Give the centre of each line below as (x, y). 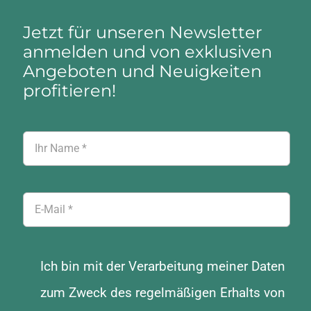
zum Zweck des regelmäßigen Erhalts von (163, 292)
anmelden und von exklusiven (147, 51)
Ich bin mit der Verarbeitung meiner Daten (163, 266)
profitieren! (69, 90)
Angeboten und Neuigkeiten (142, 71)
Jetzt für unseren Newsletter (142, 32)
